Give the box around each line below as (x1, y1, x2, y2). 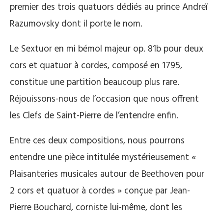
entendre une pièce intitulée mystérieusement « (10, 150, 196, 165)
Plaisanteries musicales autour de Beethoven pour (10, 166, 204, 182)
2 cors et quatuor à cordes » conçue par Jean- (10, 183, 190, 198)
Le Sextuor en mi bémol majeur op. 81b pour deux (10, 41, 203, 56)
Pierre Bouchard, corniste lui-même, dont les (10, 200, 182, 215)
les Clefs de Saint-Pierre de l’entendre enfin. (10, 108, 178, 123)
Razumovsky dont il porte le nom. (10, 16, 142, 31)
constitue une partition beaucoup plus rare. (10, 75, 179, 90)
